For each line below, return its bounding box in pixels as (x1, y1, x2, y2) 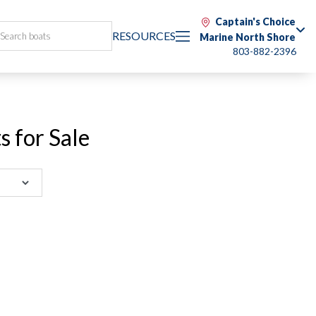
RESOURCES (112, 29, 176, 42)
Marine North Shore (200, 31, 296, 43)
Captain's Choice (215, 16, 296, 28)
